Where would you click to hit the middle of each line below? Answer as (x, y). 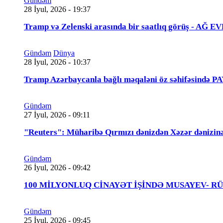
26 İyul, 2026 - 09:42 (57, 167)
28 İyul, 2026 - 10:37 (57, 62)
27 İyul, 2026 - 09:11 (57, 114)
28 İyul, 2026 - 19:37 (57, 9)
